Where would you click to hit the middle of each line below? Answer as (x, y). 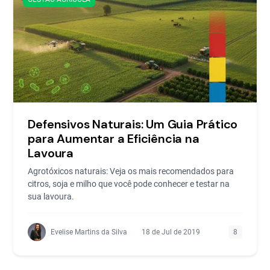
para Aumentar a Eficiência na (114, 138)
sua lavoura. (51, 196)
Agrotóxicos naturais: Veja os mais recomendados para (131, 171)
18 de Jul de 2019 (171, 232)
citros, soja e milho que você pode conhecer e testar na (129, 184)
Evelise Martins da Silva (89, 232)
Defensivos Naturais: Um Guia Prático (133, 124)
